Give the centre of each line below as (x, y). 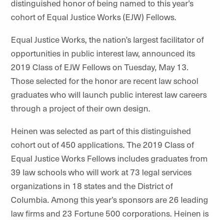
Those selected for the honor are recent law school (105, 81)
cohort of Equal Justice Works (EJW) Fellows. (94, 17)
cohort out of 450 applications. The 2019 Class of (102, 144)
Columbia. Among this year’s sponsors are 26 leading (110, 199)
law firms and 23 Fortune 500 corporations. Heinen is (110, 213)
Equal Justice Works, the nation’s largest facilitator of (107, 39)
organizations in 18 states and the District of (92, 186)
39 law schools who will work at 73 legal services (101, 172)
